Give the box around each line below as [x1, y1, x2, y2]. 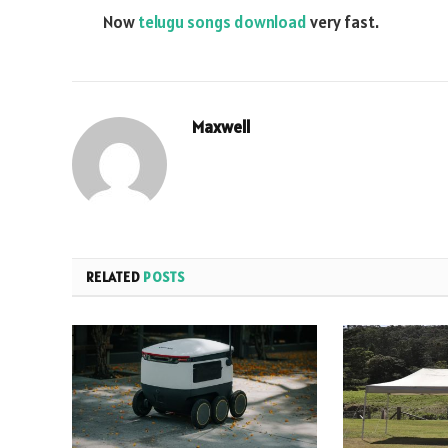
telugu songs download [138, 10, 307, 33]
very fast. [307, 10, 379, 33]
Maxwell [192, 115, 251, 138]
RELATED [86, 267, 144, 286]
